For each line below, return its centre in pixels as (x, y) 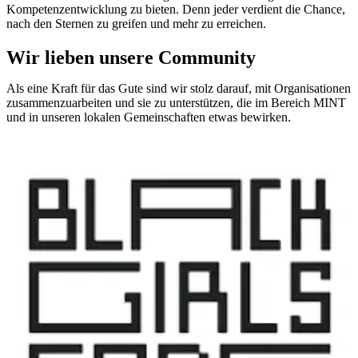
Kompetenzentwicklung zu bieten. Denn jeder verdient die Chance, (176, 10)
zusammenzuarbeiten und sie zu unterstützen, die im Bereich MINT (176, 103)
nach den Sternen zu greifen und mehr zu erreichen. (136, 24)
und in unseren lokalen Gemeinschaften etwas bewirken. (149, 117)
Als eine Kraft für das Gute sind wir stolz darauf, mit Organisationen (179, 89)
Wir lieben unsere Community (131, 58)
